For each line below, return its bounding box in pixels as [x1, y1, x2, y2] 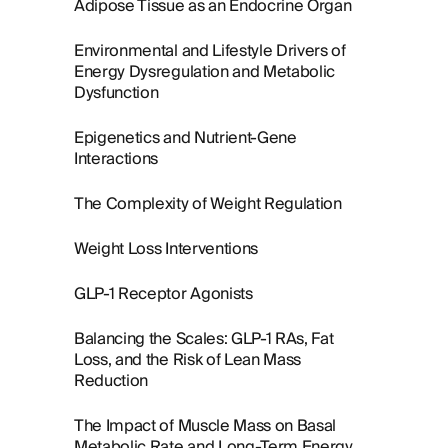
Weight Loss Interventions [74, 235, 258, 263]
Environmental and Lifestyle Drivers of [74, 37, 346, 65]
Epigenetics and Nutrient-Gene [74, 124, 297, 152]
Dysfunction [74, 79, 159, 107]
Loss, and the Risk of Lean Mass [74, 346, 302, 374]
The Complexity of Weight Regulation [74, 190, 342, 218]
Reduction [74, 367, 149, 395]
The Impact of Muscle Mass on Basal [74, 412, 337, 440]
